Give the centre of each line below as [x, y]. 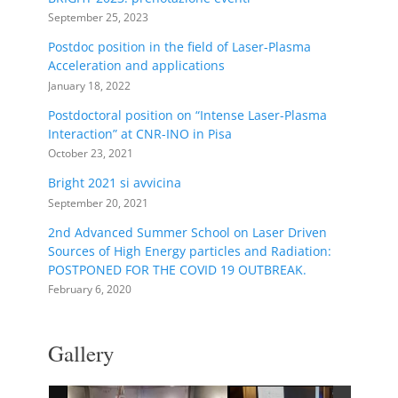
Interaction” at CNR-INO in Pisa [140, 133]
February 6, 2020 [90, 289]
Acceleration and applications [136, 66]
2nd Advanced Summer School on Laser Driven [187, 232]
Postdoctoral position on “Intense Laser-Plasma [187, 115]
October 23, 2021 [91, 153]
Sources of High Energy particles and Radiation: [190, 251]
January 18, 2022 [89, 85]
